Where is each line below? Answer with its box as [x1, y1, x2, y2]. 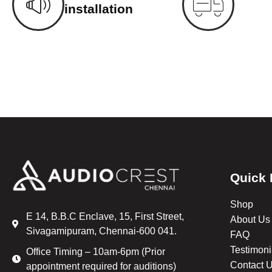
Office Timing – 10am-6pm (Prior [25, 246, 165, 257]
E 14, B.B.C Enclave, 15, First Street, [25, 211, 184, 222]
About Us [230, 214, 271, 225]
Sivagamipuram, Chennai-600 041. [25, 225, 177, 236]
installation [64, 1, 133, 16]
